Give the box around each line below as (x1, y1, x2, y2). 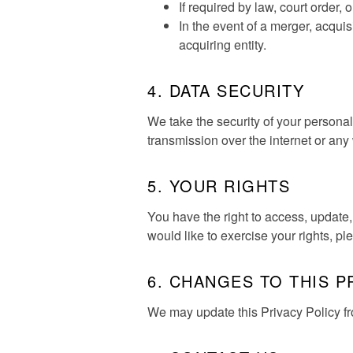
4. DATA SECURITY (147, 79, 304, 102)
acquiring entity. (179, 35, 266, 54)
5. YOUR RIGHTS (147, 174, 290, 197)
